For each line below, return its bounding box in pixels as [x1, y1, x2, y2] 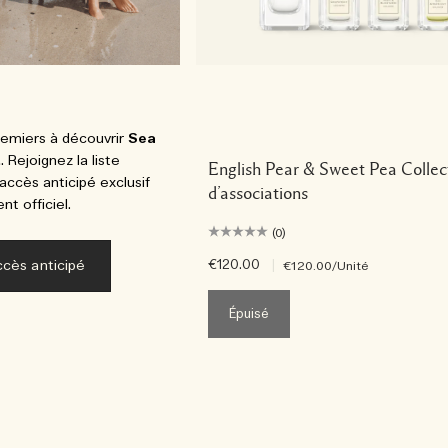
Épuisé [229, 306, 270, 323]
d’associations [208, 184, 308, 202]
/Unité [331, 258, 369, 274]
